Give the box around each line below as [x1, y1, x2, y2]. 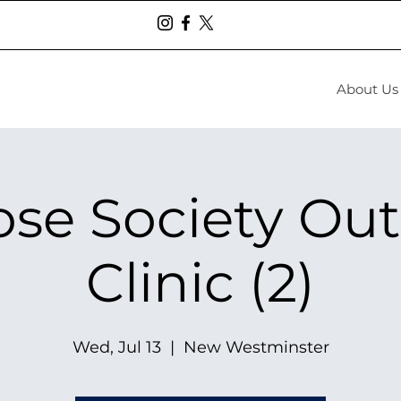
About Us [337, 81, 398, 98]
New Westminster [183, 337, 329, 357]
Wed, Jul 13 [72, 337, 161, 357]
